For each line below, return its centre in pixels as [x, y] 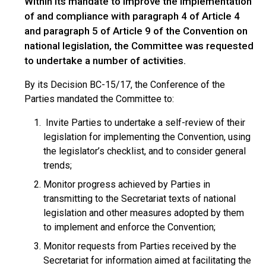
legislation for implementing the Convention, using [147, 137]
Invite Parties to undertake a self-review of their [144, 123]
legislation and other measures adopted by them [144, 213]
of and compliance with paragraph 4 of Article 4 [132, 16]
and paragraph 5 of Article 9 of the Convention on [136, 31]
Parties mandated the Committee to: [99, 99]
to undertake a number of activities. [105, 61]
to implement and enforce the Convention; [129, 227]
